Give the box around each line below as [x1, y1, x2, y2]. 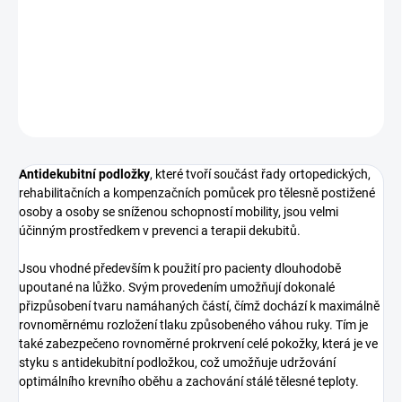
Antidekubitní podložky [19, 167, 150, 182]
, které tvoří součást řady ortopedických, [150, 167, 371, 182]
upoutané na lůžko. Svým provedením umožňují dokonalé [19, 280, 335, 295]
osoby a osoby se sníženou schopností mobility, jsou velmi [19, 205, 338, 220]
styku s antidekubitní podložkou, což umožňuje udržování [19, 355, 336, 371]
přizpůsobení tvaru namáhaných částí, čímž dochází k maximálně [19, 299, 380, 314]
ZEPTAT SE [44, 112, 97, 126]
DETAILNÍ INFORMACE [18, 73, 129, 86]
